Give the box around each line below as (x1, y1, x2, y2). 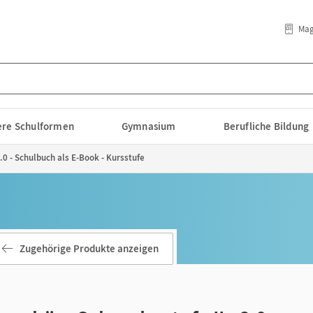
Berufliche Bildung (223, 119, 310, 133)
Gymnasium (121, 119, 176, 133)
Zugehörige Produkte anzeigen (20, 242, 159, 255)
